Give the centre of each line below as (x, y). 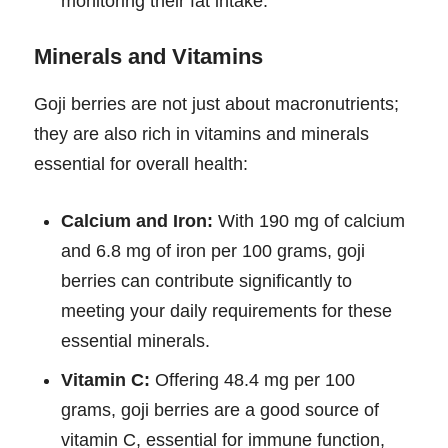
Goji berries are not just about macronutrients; (216, 104)
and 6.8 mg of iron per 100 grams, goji (213, 251)
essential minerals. (135, 341)
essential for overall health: (141, 164)
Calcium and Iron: (137, 221)
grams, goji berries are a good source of (220, 410)
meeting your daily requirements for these (226, 311)
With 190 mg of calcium (309, 221)
